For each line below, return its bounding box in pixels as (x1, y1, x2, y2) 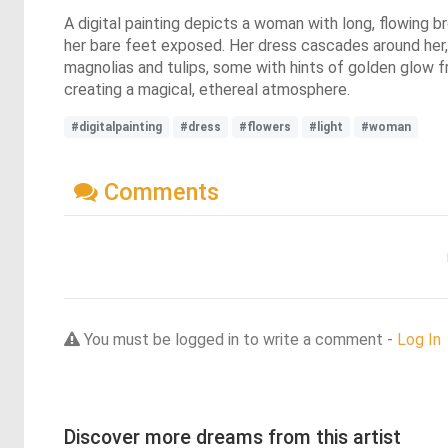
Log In (397, 329, 441, 349)
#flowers (239, 120, 291, 134)
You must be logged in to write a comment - (80, 329, 397, 349)
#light (309, 120, 343, 134)
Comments (98, 177, 219, 206)
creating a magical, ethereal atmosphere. (64, 80, 350, 99)
